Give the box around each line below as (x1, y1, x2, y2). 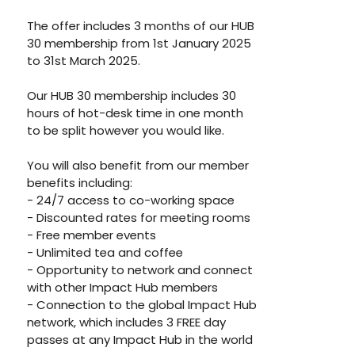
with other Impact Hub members (27, 279, 219, 296)
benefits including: (27, 174, 136, 191)
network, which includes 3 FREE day (27, 314, 227, 330)
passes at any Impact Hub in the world (27, 331, 254, 348)
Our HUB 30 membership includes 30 (27, 87, 237, 104)
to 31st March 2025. (27, 52, 144, 69)
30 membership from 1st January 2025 (27, 35, 252, 52)
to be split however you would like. (27, 122, 228, 139)
